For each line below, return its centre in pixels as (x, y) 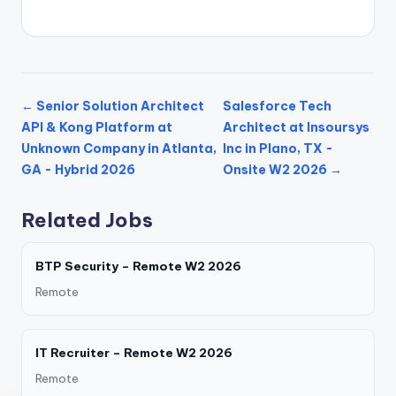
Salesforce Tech (277, 106)
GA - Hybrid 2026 (78, 169)
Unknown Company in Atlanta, (119, 148)
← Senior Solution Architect (113, 106)
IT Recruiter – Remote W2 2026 (134, 353)
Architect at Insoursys (296, 127)
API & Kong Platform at (97, 127)
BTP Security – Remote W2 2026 (138, 267)
